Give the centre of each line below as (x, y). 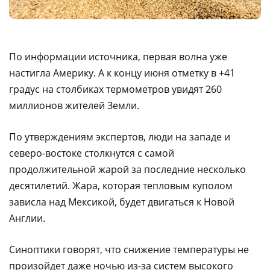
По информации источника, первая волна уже (118, 57)
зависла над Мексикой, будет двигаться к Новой (122, 202)
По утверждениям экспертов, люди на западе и (120, 137)
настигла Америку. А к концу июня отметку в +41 (122, 73)
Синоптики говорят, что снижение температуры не (129, 250)
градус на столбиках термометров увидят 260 (115, 89)
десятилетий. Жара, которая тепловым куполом (121, 186)
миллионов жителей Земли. (74, 105)
